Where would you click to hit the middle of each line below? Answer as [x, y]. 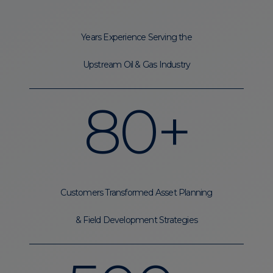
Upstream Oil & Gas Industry [136, 64]
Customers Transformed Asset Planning [136, 192]
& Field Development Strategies [136, 220]
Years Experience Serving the [136, 37]
